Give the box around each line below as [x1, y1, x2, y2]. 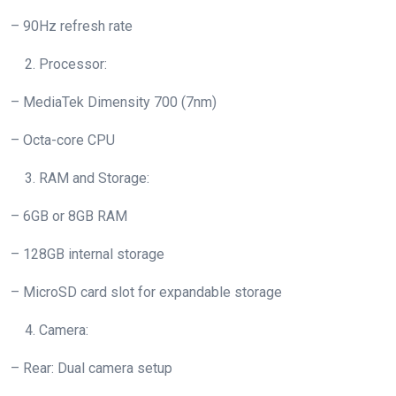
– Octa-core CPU [11, 132, 115, 149]
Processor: [39, 56, 107, 73]
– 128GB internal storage [11, 246, 164, 263]
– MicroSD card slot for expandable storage [11, 284, 282, 301]
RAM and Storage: [39, 170, 149, 187]
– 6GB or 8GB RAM [11, 208, 127, 225]
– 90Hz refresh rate [11, 18, 133, 35]
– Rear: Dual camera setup [11, 360, 172, 377]
